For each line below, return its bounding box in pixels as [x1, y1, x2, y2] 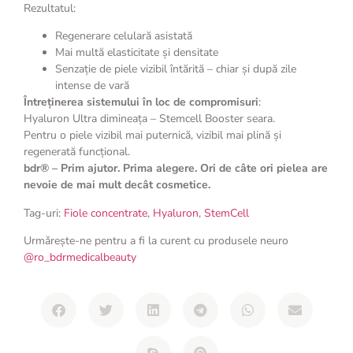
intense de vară [55, 78, 129, 94]
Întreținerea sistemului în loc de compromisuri [24, 95, 258, 110]
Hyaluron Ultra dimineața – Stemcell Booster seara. [24, 111, 275, 127]
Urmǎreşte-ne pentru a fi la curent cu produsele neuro [24, 232, 288, 248]
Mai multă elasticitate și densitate [55, 45, 218, 61]
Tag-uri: [24, 205, 64, 221]
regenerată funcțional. [24, 144, 130, 160]
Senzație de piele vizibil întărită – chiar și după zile [55, 61, 296, 77]
